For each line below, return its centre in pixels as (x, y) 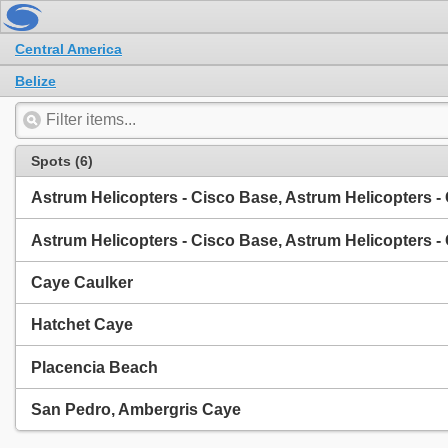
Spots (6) (62, 160)
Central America (68, 48)
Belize (35, 80)
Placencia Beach (94, 367)
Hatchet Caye (82, 325)
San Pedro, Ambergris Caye (136, 410)
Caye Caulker (82, 282)
